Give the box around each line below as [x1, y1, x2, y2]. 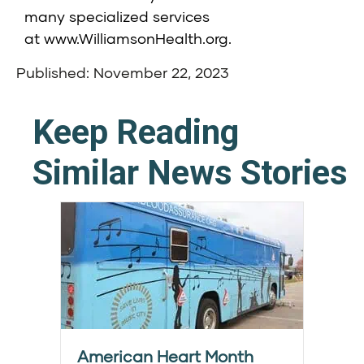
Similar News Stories [32, 153, 348, 193]
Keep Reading [32, 112, 239, 153]
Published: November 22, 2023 [16, 63, 229, 82]
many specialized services [24, 7, 210, 26]
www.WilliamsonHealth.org [44, 29, 228, 48]
